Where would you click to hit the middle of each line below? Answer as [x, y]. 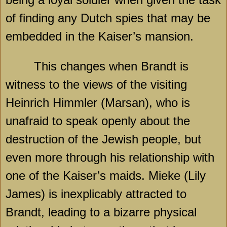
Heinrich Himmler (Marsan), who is [98, 103]
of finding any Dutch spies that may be [108, 18]
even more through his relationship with [110, 158]
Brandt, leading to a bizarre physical [101, 212]
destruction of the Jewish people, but [103, 139]
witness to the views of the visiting [96, 85]
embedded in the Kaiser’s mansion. [100, 36]
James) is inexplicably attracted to [96, 194]
